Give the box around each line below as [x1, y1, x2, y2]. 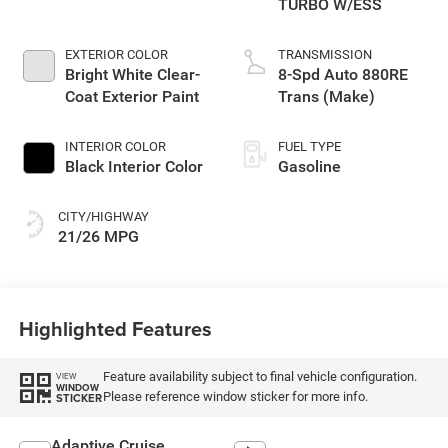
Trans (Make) [278, 87, 375, 107]
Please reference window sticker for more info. [102, 389, 368, 405]
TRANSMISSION [278, 47, 372, 63]
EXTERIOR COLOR [64, 47, 168, 63]
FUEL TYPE [278, 139, 341, 155]
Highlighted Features [18, 313, 212, 343]
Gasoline [278, 157, 341, 177]
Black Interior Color [64, 157, 203, 177]
